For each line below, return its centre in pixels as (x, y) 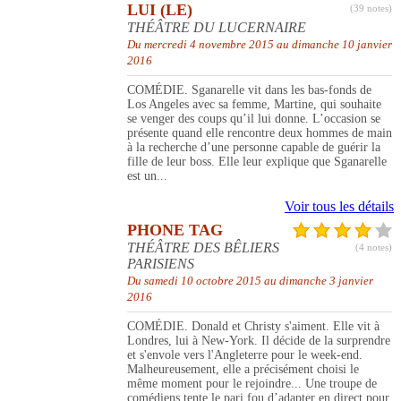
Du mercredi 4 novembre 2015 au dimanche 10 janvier (260, 45)
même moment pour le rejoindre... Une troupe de (252, 384)
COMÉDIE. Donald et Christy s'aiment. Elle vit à (253, 327)
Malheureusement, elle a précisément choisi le (243, 370)
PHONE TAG (175, 230)
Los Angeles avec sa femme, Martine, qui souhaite (254, 105)
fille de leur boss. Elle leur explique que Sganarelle (257, 162)
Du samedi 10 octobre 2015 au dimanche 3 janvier (250, 281)
